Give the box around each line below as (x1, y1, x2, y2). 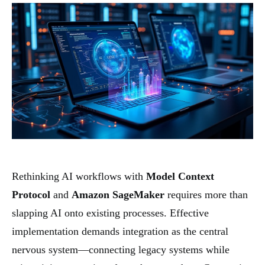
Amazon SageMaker (72, 188, 164, 201)
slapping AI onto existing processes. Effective (12, 206, 209, 219)
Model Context (146, 170, 214, 182)
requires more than (164, 188, 248, 201)
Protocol (12, 188, 50, 201)
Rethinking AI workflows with (12, 170, 146, 182)
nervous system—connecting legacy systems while (12, 243, 230, 256)
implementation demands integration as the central (12, 225, 228, 237)
